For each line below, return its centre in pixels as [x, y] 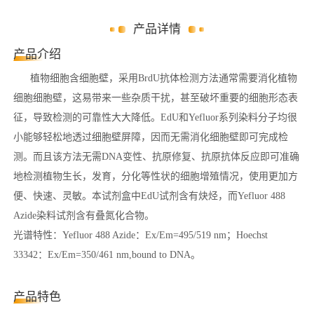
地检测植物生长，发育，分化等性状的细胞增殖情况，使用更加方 [156, 176]
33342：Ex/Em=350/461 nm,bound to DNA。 [107, 255]
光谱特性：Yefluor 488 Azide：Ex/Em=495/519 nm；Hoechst [141, 235]
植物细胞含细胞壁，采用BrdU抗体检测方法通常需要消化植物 [164, 78]
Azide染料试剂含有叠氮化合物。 [84, 216]
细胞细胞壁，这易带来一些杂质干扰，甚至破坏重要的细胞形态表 [156, 98]
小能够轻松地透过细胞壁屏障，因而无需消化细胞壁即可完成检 [151, 137]
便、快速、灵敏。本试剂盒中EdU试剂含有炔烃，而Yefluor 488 [149, 196]
